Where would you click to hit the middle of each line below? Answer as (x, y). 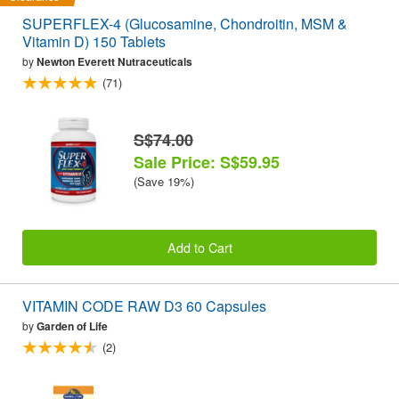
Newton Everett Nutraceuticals (114, 61)
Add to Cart (199, 248)
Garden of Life (72, 326)
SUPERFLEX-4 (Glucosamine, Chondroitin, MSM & (185, 23)
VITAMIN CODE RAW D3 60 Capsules (144, 306)
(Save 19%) (164, 181)
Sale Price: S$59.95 (207, 162)
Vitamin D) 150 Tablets (94, 41)
